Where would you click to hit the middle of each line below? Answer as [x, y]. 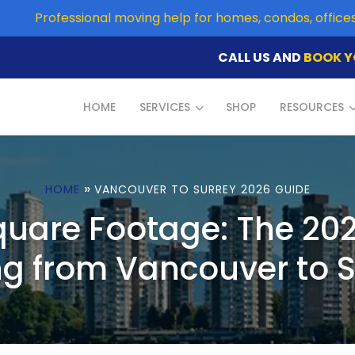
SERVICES [165, 107]
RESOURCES [312, 107]
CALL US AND [261, 57]
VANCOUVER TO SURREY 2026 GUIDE [202, 189]
